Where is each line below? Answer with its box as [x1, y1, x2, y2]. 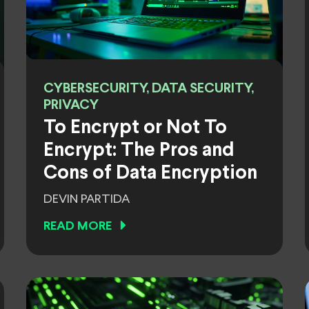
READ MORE [43, 221, 112, 232]
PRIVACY [43, 99, 99, 112]
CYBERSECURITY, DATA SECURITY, [43, 82, 254, 95]
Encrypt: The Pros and [43, 142, 235, 160]
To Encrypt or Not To [43, 119, 227, 137]
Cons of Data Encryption [43, 165, 257, 183]
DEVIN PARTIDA [43, 193, 130, 206]
